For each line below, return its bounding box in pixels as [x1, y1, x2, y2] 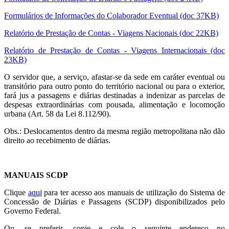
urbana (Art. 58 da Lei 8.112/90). [4, 109, 111, 118]
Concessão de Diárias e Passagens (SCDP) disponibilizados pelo [4, 197, 225, 206]
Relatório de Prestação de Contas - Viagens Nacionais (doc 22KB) [4, 28, 218, 37]
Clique [4, 188, 28, 197]
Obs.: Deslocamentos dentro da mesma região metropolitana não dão [4, 126, 225, 135]
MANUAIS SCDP [4, 170, 68, 179]
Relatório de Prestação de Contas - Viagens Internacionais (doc [4, 45, 225, 55]
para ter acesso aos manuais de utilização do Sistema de [41, 188, 225, 197]
